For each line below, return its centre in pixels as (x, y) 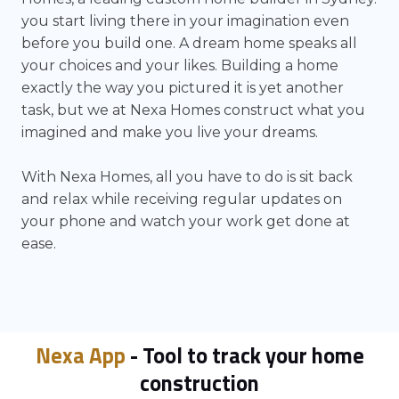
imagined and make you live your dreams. (170, 133)
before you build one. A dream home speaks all (189, 44)
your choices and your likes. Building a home (180, 66)
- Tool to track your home (244, 354)
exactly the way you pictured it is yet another (183, 88)
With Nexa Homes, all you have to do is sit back (187, 177)
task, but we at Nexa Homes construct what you (193, 110)
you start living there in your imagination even (185, 21)
